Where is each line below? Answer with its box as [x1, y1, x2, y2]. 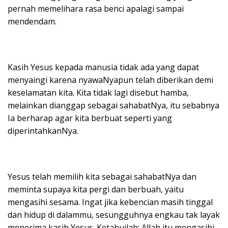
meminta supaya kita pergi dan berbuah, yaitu [8, 183, 184, 195]
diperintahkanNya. [8, 125, 78, 136]
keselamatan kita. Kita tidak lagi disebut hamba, [8, 87, 189, 98]
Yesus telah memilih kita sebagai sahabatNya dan [8, 170, 196, 182]
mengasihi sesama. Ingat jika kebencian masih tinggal [8, 196, 213, 208]
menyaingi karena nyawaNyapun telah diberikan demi [8, 74, 213, 85]
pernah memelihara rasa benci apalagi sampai [8, 3, 184, 14]
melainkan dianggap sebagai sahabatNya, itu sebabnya [8, 99, 219, 111]
